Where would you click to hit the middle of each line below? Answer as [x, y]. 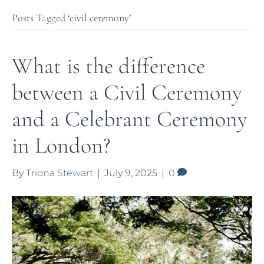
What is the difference [108, 66]
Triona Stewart [60, 173]
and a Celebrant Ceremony [130, 119]
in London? [61, 146]
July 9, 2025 [131, 173]
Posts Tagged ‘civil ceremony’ [71, 18]
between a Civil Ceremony [127, 93]
